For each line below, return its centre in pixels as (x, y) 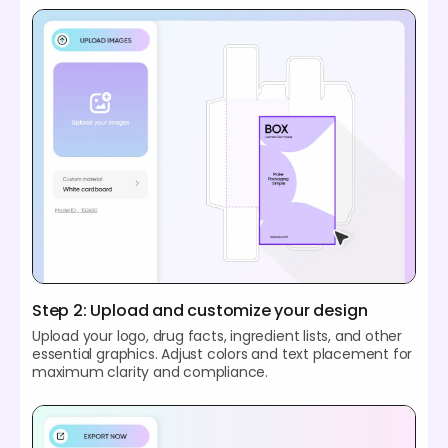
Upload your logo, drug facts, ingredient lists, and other (217, 335)
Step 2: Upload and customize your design (200, 310)
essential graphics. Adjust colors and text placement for (222, 353)
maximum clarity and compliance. (150, 371)
